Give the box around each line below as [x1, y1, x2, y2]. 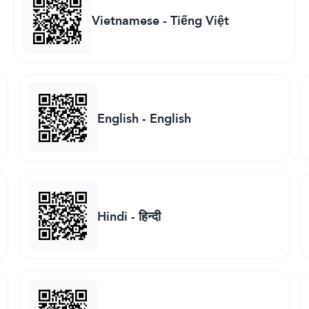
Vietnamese [91, 8, 159, 32]
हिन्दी [138, 204, 161, 228]
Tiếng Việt [170, 8, 229, 32]
